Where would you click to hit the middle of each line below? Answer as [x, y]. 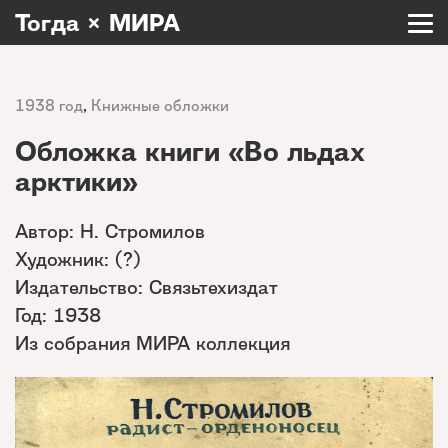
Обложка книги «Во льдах [190, 151]
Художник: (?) [78, 259]
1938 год [49, 105]
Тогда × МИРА [97, 22]
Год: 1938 [58, 315]
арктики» [76, 181]
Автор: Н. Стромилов [110, 231]
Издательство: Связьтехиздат [146, 287]
